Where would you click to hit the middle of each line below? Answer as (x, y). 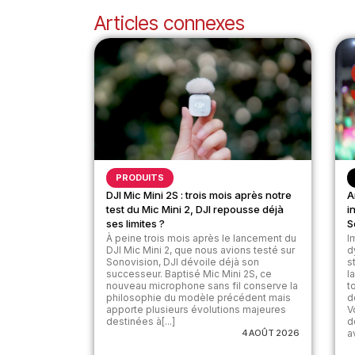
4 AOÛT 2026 (270, 333)
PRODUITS (140, 178)
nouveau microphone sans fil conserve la (202, 286)
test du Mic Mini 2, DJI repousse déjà (195, 210)
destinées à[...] (141, 322)
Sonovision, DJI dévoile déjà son (183, 262)
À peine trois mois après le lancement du (202, 239)
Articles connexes (170, 23)
